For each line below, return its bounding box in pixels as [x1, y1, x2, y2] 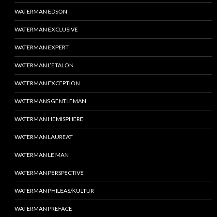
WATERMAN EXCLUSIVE [15, 26, 78, 33]
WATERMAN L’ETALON [15, 62, 74, 69]
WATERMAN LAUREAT [15, 133, 73, 141]
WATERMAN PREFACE [15, 205, 72, 213]
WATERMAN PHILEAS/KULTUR [15, 187, 94, 195]
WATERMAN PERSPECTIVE [15, 169, 84, 177]
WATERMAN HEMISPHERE [15, 115, 83, 123]
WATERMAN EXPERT [15, 44, 69, 51]
